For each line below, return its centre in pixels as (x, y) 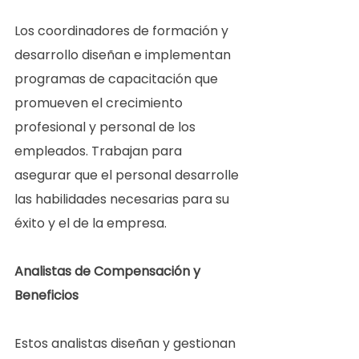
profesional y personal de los (107, 127)
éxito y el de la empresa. (94, 224)
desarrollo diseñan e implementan (124, 55)
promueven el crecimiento (100, 103)
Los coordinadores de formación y (123, 31)
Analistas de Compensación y (109, 272)
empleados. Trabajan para (100, 151)
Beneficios (48, 296)
